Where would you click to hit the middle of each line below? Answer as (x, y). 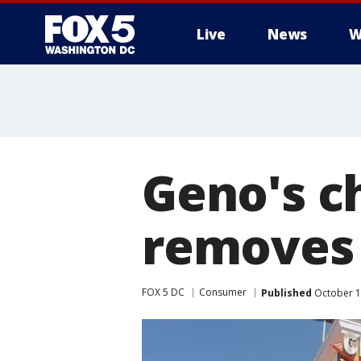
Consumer (223, 292)
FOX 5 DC (163, 292)
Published (286, 293)
